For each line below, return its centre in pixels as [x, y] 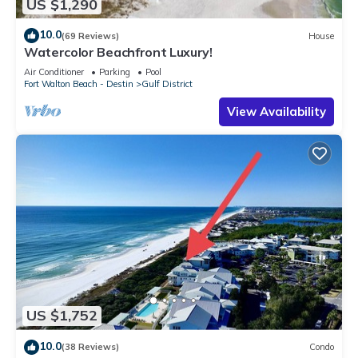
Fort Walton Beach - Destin [79, 84]
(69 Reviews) [90, 36]
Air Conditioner [54, 72]
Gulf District [167, 84]
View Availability [276, 112]
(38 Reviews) [90, 347]
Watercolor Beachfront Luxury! [118, 52]
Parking [115, 72]
